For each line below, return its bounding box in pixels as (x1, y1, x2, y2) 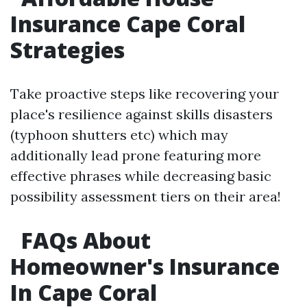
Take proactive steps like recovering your (10, 85, 279, 102)
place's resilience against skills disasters (10, 106, 273, 123)
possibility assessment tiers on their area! (10, 188, 281, 205)
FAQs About (16, 225, 151, 255)
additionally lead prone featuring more (10, 147, 261, 164)
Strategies (10, 35, 125, 64)
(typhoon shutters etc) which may (10, 126, 228, 143)
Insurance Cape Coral (10, 9, 245, 38)
